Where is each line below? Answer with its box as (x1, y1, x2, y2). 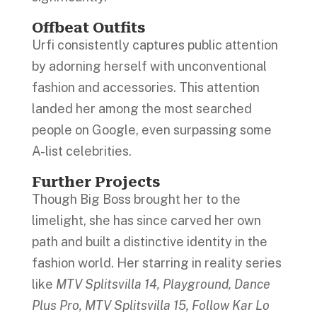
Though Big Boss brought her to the (31, 192, 241, 207)
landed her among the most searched (31, 101, 252, 116)
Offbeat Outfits (31, 19, 145, 36)
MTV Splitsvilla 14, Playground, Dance (52, 277, 270, 292)
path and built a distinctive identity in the (31, 234, 267, 249)
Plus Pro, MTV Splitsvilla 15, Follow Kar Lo (31, 298, 270, 313)
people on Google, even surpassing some (31, 122, 272, 137)
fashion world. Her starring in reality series (31, 255, 282, 270)
